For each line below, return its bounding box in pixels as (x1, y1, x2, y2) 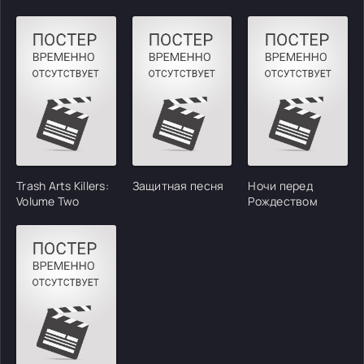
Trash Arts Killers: (16, 177, 109, 193)
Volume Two (16, 193, 80, 209)
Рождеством (248, 193, 318, 209)
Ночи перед (248, 177, 313, 193)
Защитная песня (132, 177, 224, 193)
